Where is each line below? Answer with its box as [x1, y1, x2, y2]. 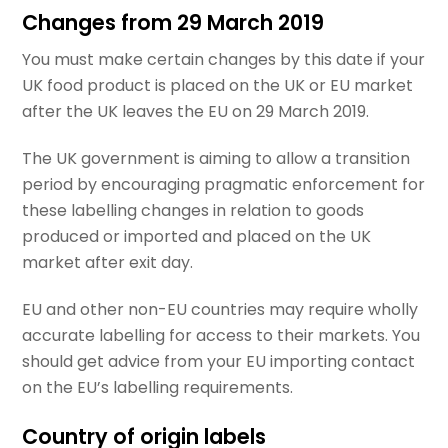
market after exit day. [22, 250, 194, 274]
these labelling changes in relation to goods [22, 198, 365, 222]
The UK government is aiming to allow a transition [22, 146, 411, 170]
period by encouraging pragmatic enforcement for [22, 172, 426, 196]
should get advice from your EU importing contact [22, 349, 416, 373]
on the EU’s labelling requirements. [22, 375, 294, 399]
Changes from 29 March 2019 [22, 7, 325, 37]
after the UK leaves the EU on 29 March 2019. [22, 100, 370, 124]
